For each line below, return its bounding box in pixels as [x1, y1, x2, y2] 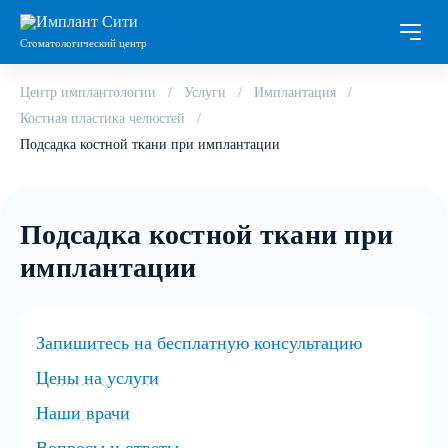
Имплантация [254, 85, 336, 100]
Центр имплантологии [20, 85, 156, 100]
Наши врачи [36, 403, 130, 423]
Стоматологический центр [20, 36, 147, 49]
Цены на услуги [36, 368, 159, 388]
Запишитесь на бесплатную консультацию [36, 333, 362, 353]
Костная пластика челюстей [20, 111, 185, 126]
